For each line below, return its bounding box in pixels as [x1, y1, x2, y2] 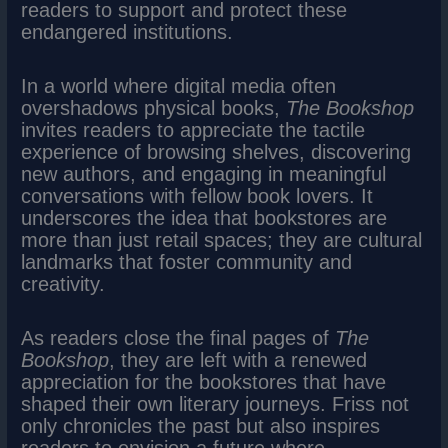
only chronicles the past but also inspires [21, 415, 381, 438]
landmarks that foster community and [21, 251, 353, 274]
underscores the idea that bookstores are [21, 207, 388, 230]
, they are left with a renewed [109, 349, 368, 372]
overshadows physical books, [21, 97, 287, 120]
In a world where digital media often [21, 75, 337, 98]
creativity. [21, 273, 106, 296]
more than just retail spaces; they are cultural [21, 229, 423, 252]
